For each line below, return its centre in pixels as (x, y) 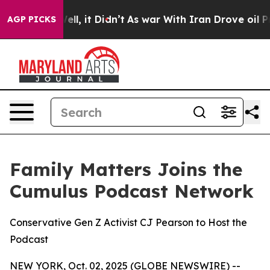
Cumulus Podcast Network (132, 191)
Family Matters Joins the (126, 169)
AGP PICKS (32, 19)
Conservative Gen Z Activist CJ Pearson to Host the (128, 222)
